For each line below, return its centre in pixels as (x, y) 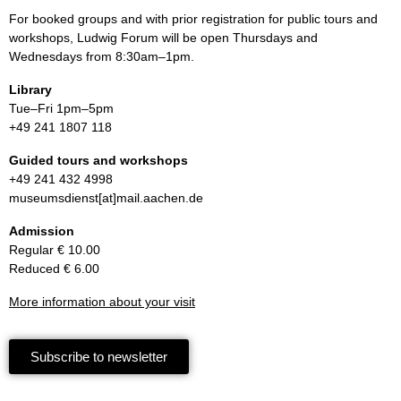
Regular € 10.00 (55, 249)
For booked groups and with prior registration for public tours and (193, 18)
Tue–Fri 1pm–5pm (61, 108)
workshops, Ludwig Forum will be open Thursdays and (163, 37)
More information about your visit (102, 301)
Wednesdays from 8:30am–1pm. (102, 56)
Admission (42, 230)
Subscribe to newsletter (99, 356)
